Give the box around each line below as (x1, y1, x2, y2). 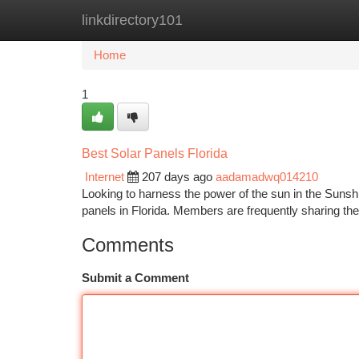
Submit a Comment (82, 271, 189, 284)
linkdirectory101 (82, 12, 183, 28)
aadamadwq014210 (216, 170, 318, 184)
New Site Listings (162, 13, 252, 26)
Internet (85, 170, 124, 184)
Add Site (276, 13, 321, 26)
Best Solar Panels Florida (82, 147, 228, 160)
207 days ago (142, 170, 212, 184)
